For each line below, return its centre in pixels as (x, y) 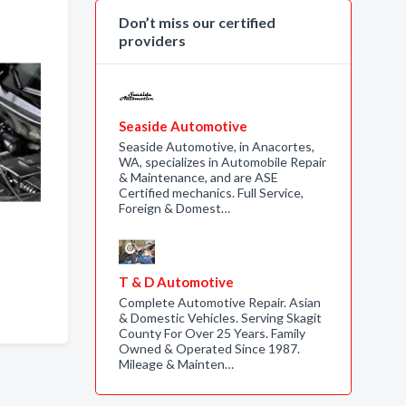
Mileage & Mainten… (176, 364)
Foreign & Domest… (174, 208)
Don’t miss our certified (197, 22)
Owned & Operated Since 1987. (209, 348)
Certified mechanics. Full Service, (211, 193)
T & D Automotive (176, 282)
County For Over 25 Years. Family (212, 333)
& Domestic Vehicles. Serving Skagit (220, 318)
